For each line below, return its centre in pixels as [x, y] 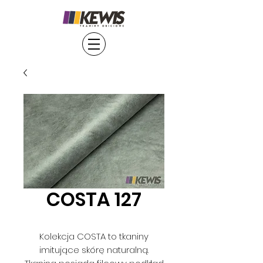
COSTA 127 [94, 199]
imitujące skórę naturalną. [94, 250]
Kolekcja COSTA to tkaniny [94, 236]
